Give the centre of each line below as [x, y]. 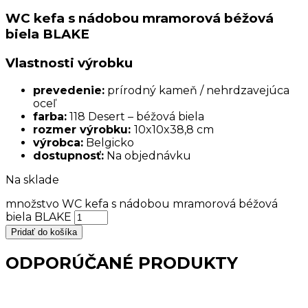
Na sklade [32, 179]
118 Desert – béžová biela [135, 116]
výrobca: [58, 142]
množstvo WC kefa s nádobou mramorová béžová [142, 203]
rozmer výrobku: [84, 129]
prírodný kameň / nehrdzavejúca [197, 90]
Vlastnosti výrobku [69, 63]
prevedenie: [69, 90]
